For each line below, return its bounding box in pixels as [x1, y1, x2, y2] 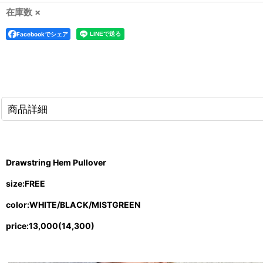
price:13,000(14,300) [6, 221, 95, 231]
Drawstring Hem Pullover [6, 157, 106, 167]
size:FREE [6, 178, 45, 188]
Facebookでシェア [16, 30, 68, 38]
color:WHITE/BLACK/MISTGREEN [6, 200, 140, 210]
